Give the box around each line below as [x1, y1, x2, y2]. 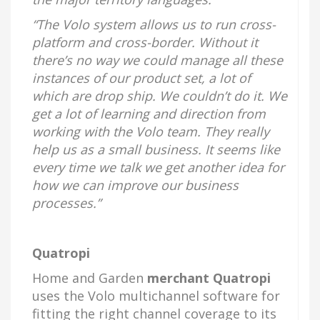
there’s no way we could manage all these [32, 51, 283, 69]
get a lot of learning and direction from [32, 105, 266, 122]
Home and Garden [32, 269, 147, 286]
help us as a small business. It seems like [32, 141, 280, 158]
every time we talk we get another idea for [32, 159, 284, 176]
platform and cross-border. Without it [32, 34, 258, 51]
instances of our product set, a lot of [32, 69, 251, 86]
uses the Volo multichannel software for [32, 287, 280, 304]
